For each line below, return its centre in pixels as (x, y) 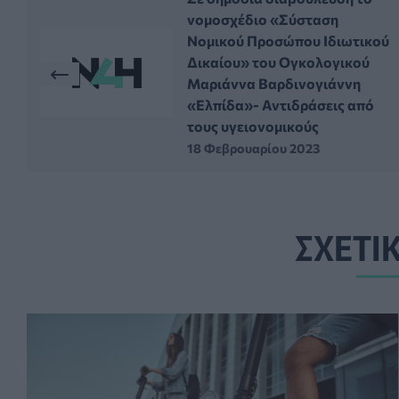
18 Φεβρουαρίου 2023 (253, 147)
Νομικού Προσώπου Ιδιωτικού (288, 40)
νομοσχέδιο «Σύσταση (263, 19)
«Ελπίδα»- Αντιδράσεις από (281, 104)
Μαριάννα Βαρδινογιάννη (274, 83)
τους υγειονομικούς (253, 126)
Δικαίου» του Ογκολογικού (278, 61)
